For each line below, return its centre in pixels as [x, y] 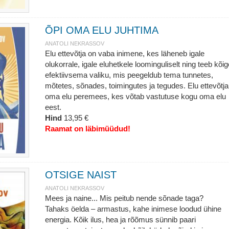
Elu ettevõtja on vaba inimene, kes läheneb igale [124, 53]
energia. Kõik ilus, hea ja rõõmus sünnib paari [120, 220]
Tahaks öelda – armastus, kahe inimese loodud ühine [133, 209]
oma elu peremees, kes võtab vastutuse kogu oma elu [135, 96]
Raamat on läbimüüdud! [87, 129]
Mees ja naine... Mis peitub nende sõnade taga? [124, 198]
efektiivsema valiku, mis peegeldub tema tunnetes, [129, 75]
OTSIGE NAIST [81, 175]
